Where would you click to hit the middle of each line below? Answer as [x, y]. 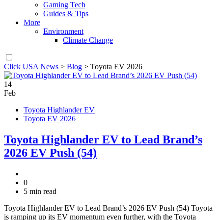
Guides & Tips [66, 14]
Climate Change [88, 40]
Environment [63, 31]
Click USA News [31, 67]
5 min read [40, 192]
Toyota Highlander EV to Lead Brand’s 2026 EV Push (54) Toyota [108, 208]
